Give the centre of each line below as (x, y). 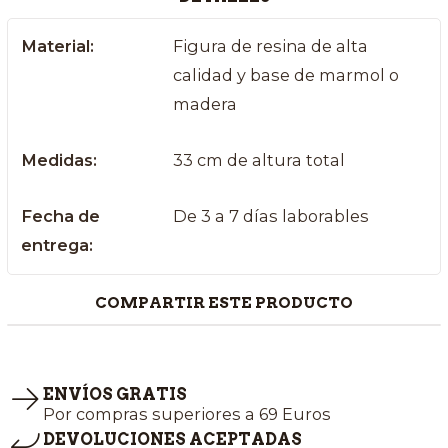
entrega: (57, 245)
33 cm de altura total (258, 160)
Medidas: (59, 160)
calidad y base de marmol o (285, 75)
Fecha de (61, 216)
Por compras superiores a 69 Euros (186, 414)
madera (204, 104)
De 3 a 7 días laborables (270, 216)
